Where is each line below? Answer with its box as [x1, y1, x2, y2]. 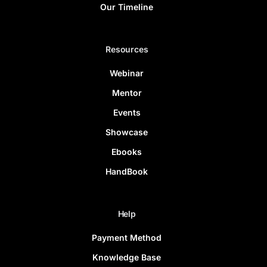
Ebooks [111, 146, 142, 157]
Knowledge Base [92, 252, 162, 262]
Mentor [111, 87, 142, 98]
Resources [105, 44, 148, 54]
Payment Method [92, 232, 162, 243]
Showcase [105, 126, 148, 137]
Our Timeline [100, 1, 154, 12]
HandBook [105, 166, 148, 176]
